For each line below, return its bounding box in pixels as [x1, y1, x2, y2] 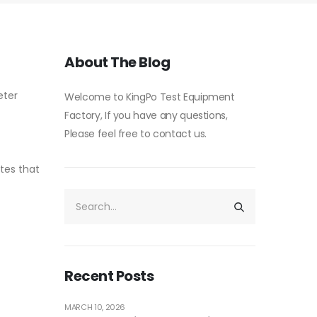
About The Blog [64, 52, 170, 72]
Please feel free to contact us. [64, 127, 207, 141]
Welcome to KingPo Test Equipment [64, 90, 235, 104]
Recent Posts [64, 266, 154, 286]
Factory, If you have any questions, [64, 108, 228, 122]
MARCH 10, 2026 [64, 301, 126, 313]
